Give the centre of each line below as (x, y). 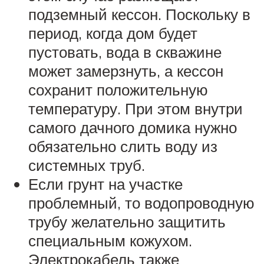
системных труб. (87, 165)
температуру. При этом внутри (136, 108)
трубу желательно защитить (127, 221)
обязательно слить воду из (123, 146)
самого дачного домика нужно (133, 127)
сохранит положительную (118, 89)
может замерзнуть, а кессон (126, 70)
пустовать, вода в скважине (125, 52)
